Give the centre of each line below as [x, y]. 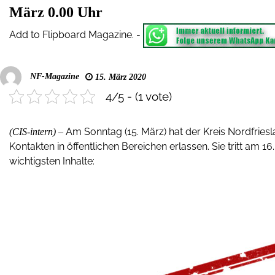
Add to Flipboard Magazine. [72, 35]
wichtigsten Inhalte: [52, 161]
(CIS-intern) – [37, 132]
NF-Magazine [55, 76]
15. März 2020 [119, 77]
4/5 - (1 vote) [139, 96]
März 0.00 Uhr [56, 12]
